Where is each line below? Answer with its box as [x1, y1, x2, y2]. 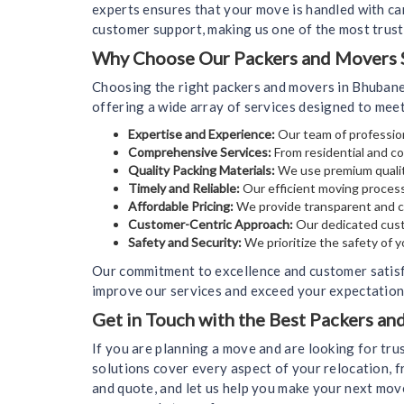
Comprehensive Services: [128, 143, 271, 160]
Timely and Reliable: [128, 179, 240, 196]
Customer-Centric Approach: [128, 216, 293, 232]
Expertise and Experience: [128, 125, 275, 142]
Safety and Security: [128, 234, 242, 250]
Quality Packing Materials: [128, 161, 275, 178]
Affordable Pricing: [128, 197, 234, 214]
